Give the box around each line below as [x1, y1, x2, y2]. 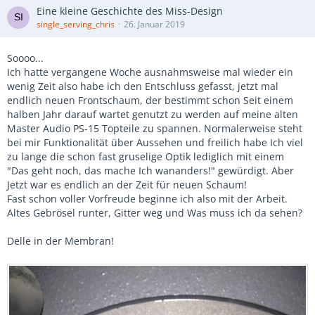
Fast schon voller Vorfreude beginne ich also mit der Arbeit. [7, 192, 288, 205]
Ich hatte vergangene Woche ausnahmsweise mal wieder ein [7, 65, 293, 79]
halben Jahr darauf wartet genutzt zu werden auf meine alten [7, 108, 298, 121]
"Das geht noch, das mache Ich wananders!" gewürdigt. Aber [7, 164, 294, 177]
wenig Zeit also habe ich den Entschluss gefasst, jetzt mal [7, 79, 278, 93]
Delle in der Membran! [7, 234, 114, 247]
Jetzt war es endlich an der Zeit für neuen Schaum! [7, 178, 247, 191]
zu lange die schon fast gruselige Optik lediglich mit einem [7, 150, 284, 163]
